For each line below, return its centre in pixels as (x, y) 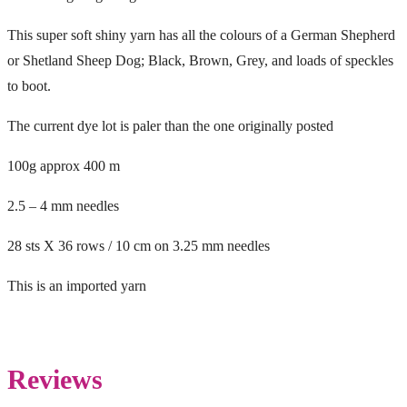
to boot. (29, 85)
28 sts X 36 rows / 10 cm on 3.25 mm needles (139, 245)
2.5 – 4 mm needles (63, 205)
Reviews (55, 380)
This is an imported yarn (77, 285)
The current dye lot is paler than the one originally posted (170, 125)
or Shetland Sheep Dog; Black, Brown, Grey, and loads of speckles (200, 60)
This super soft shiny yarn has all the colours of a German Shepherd (201, 35)
